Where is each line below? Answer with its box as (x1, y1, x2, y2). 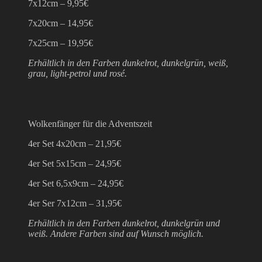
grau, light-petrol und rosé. (28, 68, 127, 78)
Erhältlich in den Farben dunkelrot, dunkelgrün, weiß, (28, 57, 228, 68)
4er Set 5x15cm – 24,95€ (28, 158, 121, 168)
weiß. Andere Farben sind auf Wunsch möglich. (28, 228, 204, 239)
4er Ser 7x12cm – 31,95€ (28, 198, 122, 208)
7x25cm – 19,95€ (28, 37, 93, 48)
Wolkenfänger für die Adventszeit (28, 118, 152, 129)
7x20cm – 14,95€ (28, 18, 93, 28)
